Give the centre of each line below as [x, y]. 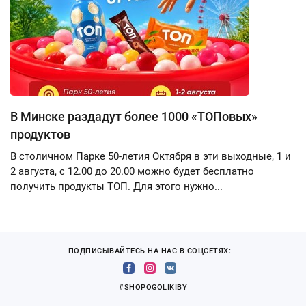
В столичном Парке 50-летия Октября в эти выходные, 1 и [151, 156]
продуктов [40, 134]
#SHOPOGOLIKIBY [153, 287]
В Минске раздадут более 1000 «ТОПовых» [134, 116]
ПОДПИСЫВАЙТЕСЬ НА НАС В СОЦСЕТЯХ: [150, 251]
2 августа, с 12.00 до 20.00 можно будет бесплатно [132, 171]
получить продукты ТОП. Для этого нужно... [116, 186]
